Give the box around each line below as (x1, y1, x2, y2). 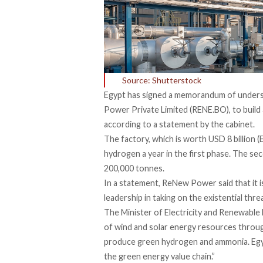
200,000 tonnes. (104, 163, 164, 173)
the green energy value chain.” (104, 251, 215, 261)
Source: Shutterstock (122, 75, 201, 85)
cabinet (225, 119, 253, 129)
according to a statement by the (104, 119, 225, 129)
